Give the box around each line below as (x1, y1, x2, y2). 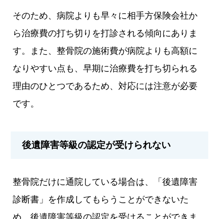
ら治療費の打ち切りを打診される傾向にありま (13, 28, 198, 39)
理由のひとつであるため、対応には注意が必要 (13, 81, 198, 91)
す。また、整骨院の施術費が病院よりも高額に (13, 46, 198, 56)
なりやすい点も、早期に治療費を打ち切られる (13, 64, 198, 74)
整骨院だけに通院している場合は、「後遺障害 (13, 177, 198, 187)
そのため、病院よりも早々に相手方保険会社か (13, 11, 198, 21)
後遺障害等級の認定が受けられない (22, 139, 171, 150)
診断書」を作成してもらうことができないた (13, 195, 189, 205)
